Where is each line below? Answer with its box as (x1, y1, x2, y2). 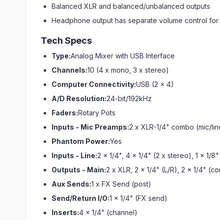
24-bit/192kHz (107, 94, 152, 103)
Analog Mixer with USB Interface (71, 52, 175, 60)
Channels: (52, 66, 87, 74)
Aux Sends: (52, 180, 91, 188)
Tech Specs (41, 35, 92, 46)
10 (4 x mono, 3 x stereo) (87, 66, 169, 74)
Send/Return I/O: (52, 194, 110, 202)
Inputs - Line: (52, 151, 97, 160)
